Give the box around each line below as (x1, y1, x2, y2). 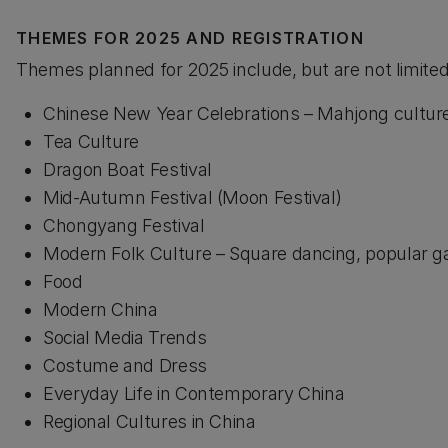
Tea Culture (43, 131, 140, 152)
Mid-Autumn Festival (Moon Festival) (43, 187, 342, 208)
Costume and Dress (43, 355, 207, 376)
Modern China (43, 299, 158, 320)
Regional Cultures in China (43, 411, 256, 432)
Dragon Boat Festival (43, 159, 212, 180)
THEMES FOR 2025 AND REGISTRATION (16, 28, 364, 48)
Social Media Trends (43, 327, 207, 348)
